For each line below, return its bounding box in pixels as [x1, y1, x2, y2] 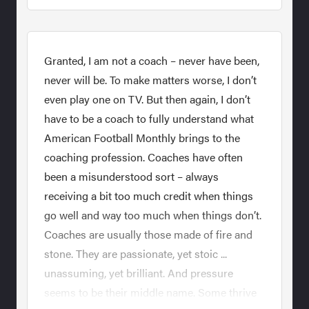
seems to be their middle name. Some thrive [44, 283, 257, 300]
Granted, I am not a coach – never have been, [44, 52, 259, 68]
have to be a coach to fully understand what [44, 110, 254, 126]
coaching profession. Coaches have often [44, 148, 243, 165]
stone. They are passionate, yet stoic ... [44, 245, 227, 261]
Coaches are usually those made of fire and [44, 226, 252, 242]
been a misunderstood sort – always [44, 168, 219, 184]
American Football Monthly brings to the [44, 129, 240, 146]
